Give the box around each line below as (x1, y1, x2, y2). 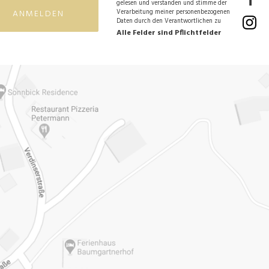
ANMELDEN (13, 7, 64, 21)
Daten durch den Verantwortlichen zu (116, 16, 221, 26)
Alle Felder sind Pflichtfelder (116, 26, 222, 39)
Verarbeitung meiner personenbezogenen (116, 7, 230, 17)
